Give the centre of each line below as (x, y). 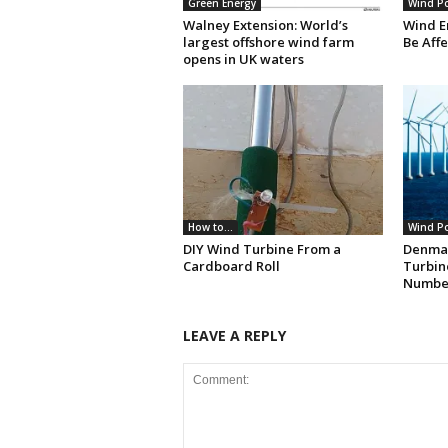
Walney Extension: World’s (265, 25)
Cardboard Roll (231, 266)
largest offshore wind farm (268, 42)
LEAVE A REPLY (234, 336)
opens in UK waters (243, 59)
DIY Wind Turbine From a (261, 249)
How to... (210, 227)
